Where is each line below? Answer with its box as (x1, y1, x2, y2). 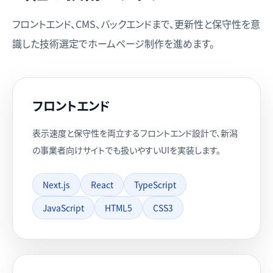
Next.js (43, 179, 70, 191)
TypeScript (134, 179, 176, 191)
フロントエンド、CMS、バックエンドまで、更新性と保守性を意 (12, 16, 260, 31)
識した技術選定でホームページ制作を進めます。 (12, 36, 214, 51)
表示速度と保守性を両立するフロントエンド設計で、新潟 (32, 127, 238, 139)
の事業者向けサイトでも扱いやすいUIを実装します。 (32, 144, 221, 156)
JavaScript (43, 202, 84, 214)
